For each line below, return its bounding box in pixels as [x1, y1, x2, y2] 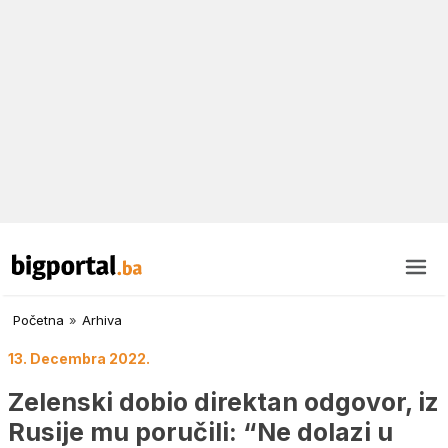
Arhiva [82, 312, 122, 329]
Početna [13, 312, 64, 329]
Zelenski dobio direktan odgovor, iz [8, 386, 439, 417]
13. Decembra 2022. [8, 350, 150, 368]
